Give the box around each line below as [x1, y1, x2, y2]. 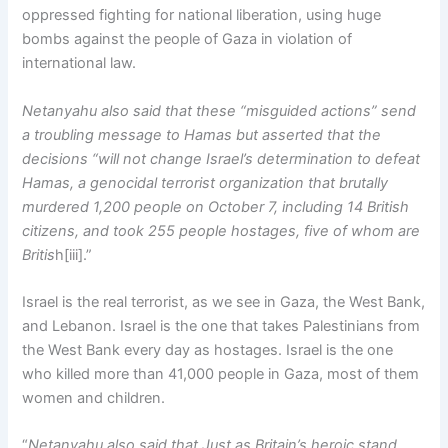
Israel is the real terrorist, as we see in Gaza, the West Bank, [22, 293, 426, 312]
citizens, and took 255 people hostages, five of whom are [22, 221, 421, 240]
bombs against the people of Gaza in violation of [22, 30, 353, 49]
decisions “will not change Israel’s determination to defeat [22, 149, 421, 168]
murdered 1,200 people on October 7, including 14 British [22, 197, 410, 216]
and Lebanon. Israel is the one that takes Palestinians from [22, 317, 421, 336]
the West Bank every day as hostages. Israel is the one [22, 341, 394, 360]
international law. [22, 54, 137, 73]
